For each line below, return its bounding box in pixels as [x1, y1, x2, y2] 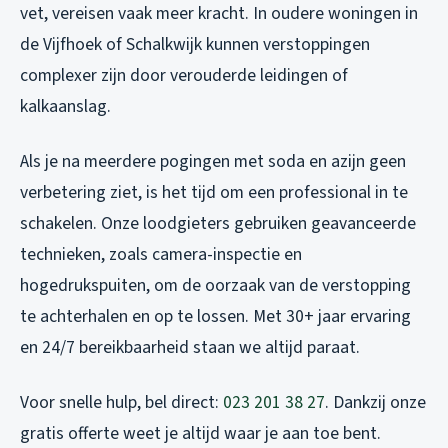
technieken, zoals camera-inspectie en [20, 242, 302, 268]
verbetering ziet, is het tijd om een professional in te [20, 180, 408, 206]
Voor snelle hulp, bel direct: [20, 390, 223, 416]
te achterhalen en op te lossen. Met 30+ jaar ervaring [20, 304, 411, 330]
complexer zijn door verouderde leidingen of [20, 63, 348, 89]
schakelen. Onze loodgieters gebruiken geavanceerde [20, 211, 416, 237]
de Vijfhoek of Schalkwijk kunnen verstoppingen [20, 32, 370, 58]
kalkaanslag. [20, 94, 111, 120]
